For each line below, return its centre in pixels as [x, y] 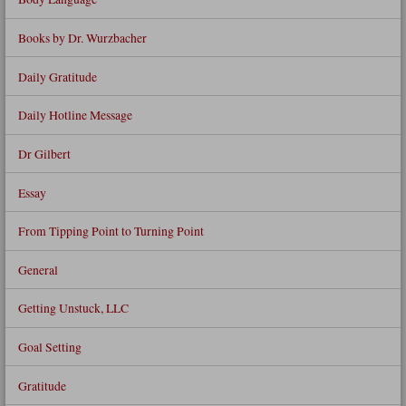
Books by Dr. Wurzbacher [82, 38]
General [38, 269]
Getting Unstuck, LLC [73, 308]
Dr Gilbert [44, 153]
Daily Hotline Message [75, 115]
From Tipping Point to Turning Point [111, 231]
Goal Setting [49, 347]
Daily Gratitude [57, 76]
